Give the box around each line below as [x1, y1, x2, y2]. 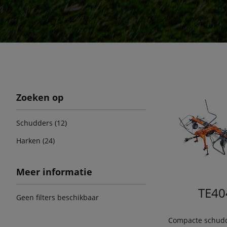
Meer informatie [16, 166, 92, 178]
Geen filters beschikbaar [16, 193, 99, 202]
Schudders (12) [16, 118, 67, 128]
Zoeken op [16, 91, 63, 103]
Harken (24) [16, 136, 55, 145]
